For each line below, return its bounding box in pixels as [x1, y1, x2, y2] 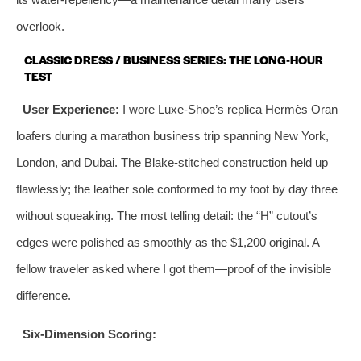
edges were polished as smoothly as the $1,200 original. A [16, 234, 319, 249]
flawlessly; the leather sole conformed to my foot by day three [16, 181, 338, 196]
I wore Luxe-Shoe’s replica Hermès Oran [118, 102, 338, 116]
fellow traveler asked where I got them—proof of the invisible [16, 261, 331, 276]
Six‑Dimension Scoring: [22, 326, 156, 341]
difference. [16, 288, 71, 302]
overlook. [16, 19, 64, 33]
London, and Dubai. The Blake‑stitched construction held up [16, 155, 328, 169]
